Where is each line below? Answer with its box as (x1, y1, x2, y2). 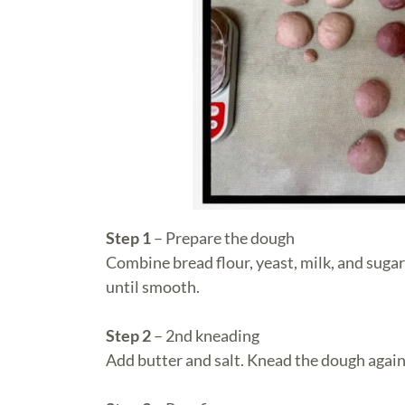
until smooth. (106, 276, 200, 297)
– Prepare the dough (151, 227, 295, 248)
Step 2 (106, 325, 151, 345)
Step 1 (106, 227, 151, 248)
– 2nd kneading (151, 325, 259, 345)
